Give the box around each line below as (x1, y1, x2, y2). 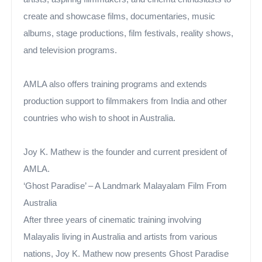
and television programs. (23, 46, 118, 55)
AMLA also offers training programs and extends (23, 80, 208, 89)
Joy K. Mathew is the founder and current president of (23, 147, 227, 157)
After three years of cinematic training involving (23, 215, 202, 225)
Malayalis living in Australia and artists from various (23, 232, 218, 242)
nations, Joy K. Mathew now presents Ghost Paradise (23, 249, 229, 258)
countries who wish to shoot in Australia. (23, 113, 176, 123)
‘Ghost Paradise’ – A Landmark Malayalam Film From (23, 181, 227, 191)
